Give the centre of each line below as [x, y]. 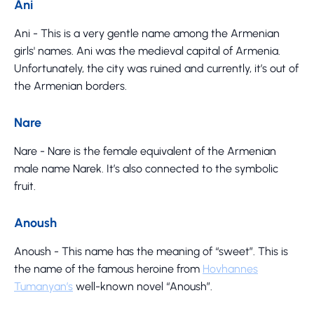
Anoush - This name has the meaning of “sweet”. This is [151, 251]
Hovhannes [230, 268]
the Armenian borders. [70, 86]
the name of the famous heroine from [108, 268]
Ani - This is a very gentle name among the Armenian [147, 33]
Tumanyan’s [43, 286]
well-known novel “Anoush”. [143, 286]
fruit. [25, 186]
